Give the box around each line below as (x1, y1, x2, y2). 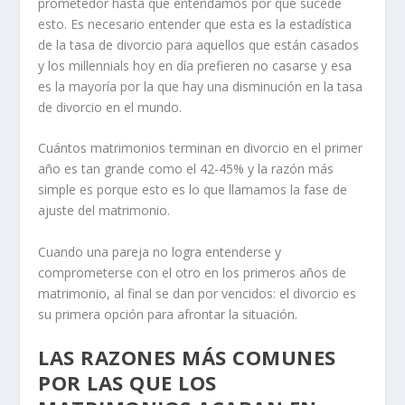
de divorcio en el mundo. (38, 98, 183, 116)
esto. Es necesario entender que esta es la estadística (38, 14, 353, 33)
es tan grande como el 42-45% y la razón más (64, 160, 334, 178)
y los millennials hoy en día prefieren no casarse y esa (38, 56, 353, 74)
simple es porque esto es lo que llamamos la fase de (38, 181, 348, 199)
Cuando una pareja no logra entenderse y (38, 242, 282, 260)
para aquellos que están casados (166, 35, 360, 53)
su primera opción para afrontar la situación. (38, 305, 298, 323)
